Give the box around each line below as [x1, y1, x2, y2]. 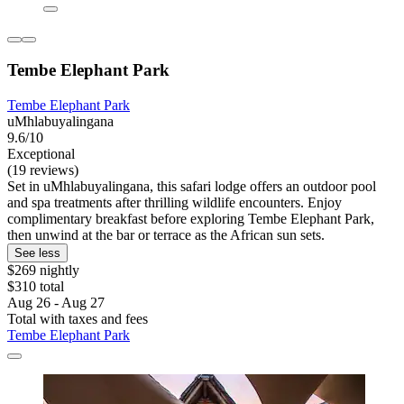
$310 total [7, 278, 64, 294]
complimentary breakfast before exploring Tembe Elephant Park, [7, 210, 374, 226]
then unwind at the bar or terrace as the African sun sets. [7, 226, 325, 243]
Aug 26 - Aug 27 [7, 294, 105, 310]
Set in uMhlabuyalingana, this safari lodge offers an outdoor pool [7, 178, 376, 194]
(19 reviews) [7, 161, 78, 178]
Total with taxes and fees [7, 310, 148, 326]
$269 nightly [7, 262, 79, 278]
